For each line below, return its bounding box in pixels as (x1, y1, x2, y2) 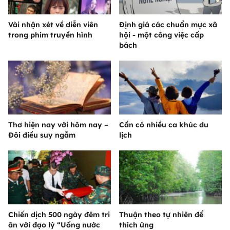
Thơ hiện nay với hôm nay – (8, 120, 108, 129)
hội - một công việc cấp (119, 30, 204, 40)
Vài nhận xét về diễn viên (8, 20, 98, 29)
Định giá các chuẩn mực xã (119, 20, 217, 29)
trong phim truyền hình (8, 30, 92, 40)
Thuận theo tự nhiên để (119, 209, 203, 219)
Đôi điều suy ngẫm (8, 130, 75, 140)
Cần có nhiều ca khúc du (119, 120, 208, 129)
